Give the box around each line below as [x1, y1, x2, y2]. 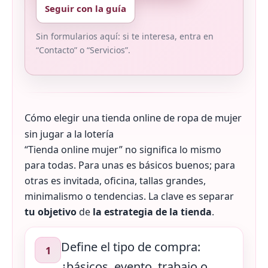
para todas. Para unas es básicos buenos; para [25, 159, 235, 172]
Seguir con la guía [45, 2, 126, 15]
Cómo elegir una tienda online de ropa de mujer [25, 111, 242, 125]
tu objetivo [25, 205, 77, 219]
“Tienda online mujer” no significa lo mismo [25, 143, 221, 157]
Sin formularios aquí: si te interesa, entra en [36, 31, 214, 42]
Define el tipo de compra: [61, 239, 200, 255]
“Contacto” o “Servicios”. [36, 44, 130, 56]
